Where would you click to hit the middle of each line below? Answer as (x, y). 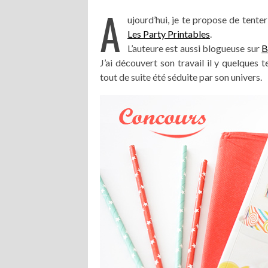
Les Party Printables (169, 34)
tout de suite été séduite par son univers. (181, 77)
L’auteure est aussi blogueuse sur (195, 48)
